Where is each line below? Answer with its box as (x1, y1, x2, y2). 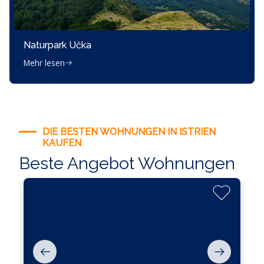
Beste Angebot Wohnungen (19, 153, 235, 173)
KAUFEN (42, 137, 81, 148)
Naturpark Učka (24, 39, 91, 51)
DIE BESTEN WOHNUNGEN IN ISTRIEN (42, 126, 216, 137)
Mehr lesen (24, 57, 65, 68)
